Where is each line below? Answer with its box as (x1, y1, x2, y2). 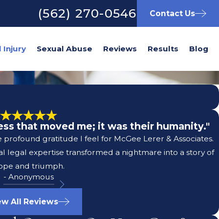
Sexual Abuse (37, 44, 92, 54)
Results (148, 44, 178, 54)
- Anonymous (3, 172, 54, 182)
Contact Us (149, 8, 195, 18)
